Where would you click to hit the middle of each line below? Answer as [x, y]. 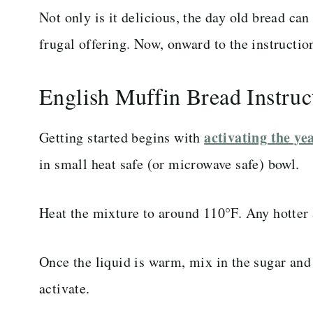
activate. [65, 288]
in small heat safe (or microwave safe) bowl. [169, 163]
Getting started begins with [122, 137]
